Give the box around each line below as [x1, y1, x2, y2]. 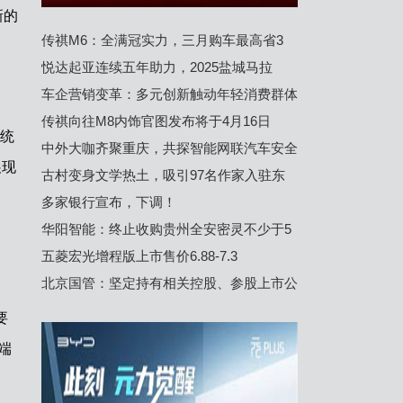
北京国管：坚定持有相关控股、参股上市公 [41, 275, 298, 291]
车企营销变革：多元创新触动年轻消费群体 [41, 86, 298, 102]
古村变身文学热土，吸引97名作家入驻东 [41, 167, 285, 183]
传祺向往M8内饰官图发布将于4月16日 [41, 113, 271, 129]
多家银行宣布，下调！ [41, 194, 176, 210]
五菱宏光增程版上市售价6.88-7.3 [41, 248, 237, 264]
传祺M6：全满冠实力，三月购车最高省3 [41, 32, 283, 48]
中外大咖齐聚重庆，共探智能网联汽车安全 [41, 140, 298, 156]
